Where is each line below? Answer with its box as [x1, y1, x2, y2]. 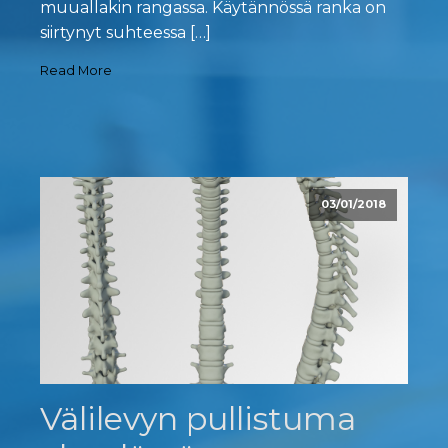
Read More [40, 63, 112, 79]
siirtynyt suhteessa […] [40, 23, 211, 43]
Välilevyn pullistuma [40, 398, 356, 438]
